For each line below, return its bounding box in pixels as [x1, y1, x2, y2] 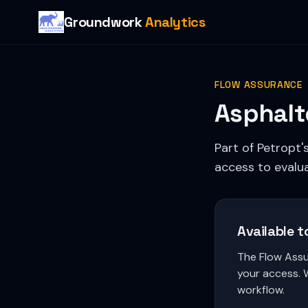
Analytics [145, 13, 206, 31]
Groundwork [64, 13, 146, 31]
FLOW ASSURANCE [214, 78, 302, 91]
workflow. [237, 283, 285, 297]
